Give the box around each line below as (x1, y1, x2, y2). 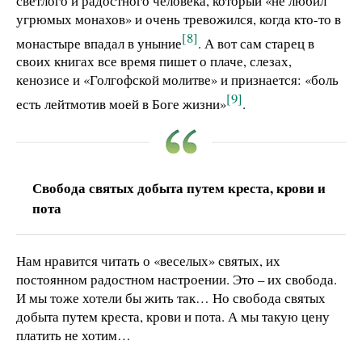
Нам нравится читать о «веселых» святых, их (16, 251, 280, 271)
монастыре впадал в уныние (16, 33, 182, 53)
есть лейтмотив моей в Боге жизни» (16, 95, 226, 114)
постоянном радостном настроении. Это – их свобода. (16, 270, 337, 289)
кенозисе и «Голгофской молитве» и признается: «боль (16, 70, 339, 90)
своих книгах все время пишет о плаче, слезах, (16, 52, 292, 71)
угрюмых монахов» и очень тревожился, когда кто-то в (16, 9, 341, 28)
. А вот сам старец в (198, 33, 314, 53)
